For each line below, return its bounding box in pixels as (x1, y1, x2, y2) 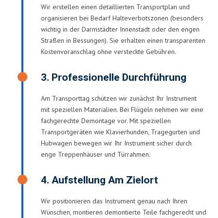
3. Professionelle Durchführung (41, 70, 186, 85)
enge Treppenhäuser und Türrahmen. (41, 149, 150, 159)
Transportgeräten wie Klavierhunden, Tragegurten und (41, 127, 200, 136)
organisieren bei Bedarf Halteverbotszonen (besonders (41, 13, 203, 22)
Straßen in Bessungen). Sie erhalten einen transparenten (41, 36, 205, 45)
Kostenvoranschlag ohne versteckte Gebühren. (41, 47, 176, 56)
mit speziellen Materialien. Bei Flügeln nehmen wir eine (41, 105, 203, 114)
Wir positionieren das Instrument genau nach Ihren (41, 196, 187, 205)
